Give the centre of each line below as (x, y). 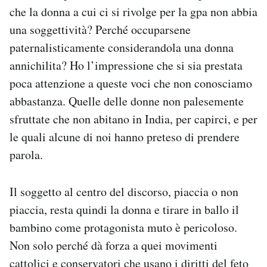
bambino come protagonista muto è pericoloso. (123, 227)
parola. (26, 155)
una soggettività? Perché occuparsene (100, 30)
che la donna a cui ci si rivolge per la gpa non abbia (133, 12)
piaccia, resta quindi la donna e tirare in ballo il (124, 209)
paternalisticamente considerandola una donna (122, 47)
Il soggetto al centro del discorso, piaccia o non (124, 192)
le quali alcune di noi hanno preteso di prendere (125, 137)
